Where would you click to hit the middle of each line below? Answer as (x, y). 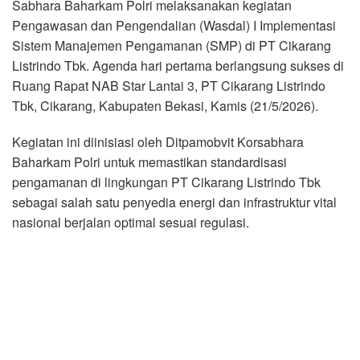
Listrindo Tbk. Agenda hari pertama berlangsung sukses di (178, 65)
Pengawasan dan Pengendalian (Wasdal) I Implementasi (174, 25)
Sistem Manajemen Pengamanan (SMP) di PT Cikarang (172, 45)
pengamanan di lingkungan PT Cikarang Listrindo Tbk (166, 182)
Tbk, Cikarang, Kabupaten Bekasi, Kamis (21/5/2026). (165, 105)
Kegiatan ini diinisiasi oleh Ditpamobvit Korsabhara (158, 141)
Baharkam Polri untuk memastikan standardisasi (149, 162)
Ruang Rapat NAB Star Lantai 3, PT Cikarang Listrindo (169, 85)
